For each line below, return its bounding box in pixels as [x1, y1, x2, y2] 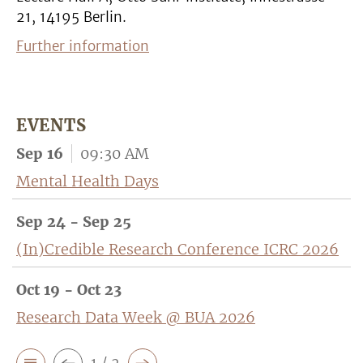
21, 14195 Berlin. [16, 8, 126, 26]
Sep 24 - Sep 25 [16, 212, 131, 231]
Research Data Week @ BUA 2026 [16, 308, 255, 327]
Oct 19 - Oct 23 [16, 280, 122, 299]
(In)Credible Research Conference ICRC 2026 [16, 240, 339, 258]
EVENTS [16, 115, 87, 135]
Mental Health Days [16, 172, 159, 190]
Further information [16, 37, 149, 55]
